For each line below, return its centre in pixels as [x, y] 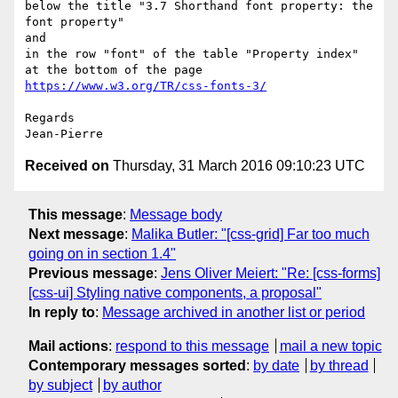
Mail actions [68, 346]
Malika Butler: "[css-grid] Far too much [251, 234]
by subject [60, 385]
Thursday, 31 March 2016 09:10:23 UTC [237, 166]
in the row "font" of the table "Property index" [192, 54]
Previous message [91, 273]
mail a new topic [330, 346]
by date [276, 365]
